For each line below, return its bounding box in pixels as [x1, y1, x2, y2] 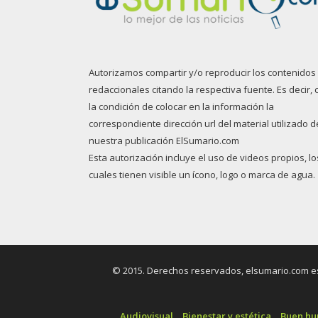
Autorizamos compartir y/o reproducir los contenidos [88, 65, 316, 79]
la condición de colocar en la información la [88, 99, 274, 113]
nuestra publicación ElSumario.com [88, 133, 239, 147]
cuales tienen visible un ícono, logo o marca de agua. [88, 168, 315, 181]
